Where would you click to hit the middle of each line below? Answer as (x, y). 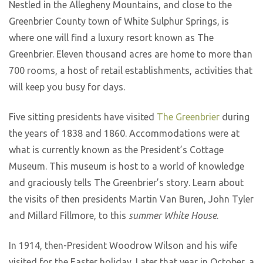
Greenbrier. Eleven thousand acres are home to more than (131, 54)
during (235, 117)
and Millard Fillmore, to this (69, 215)
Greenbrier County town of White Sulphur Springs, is (119, 21)
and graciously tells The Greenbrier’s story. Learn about (126, 182)
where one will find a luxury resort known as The (111, 38)
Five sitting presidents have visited (83, 117)
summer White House (173, 215)
